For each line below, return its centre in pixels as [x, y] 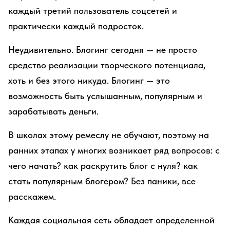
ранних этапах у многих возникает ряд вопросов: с [114, 150]
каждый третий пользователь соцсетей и [93, 11]
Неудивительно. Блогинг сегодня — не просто [103, 50]
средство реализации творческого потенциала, [107, 65]
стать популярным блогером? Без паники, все [102, 181]
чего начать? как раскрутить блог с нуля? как [103, 166]
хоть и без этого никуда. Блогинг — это [89, 80]
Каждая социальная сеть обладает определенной [111, 220]
